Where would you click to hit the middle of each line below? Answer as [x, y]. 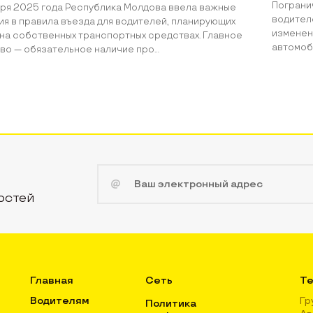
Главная [52, 280]
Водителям [60, 300]
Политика [171, 303]
